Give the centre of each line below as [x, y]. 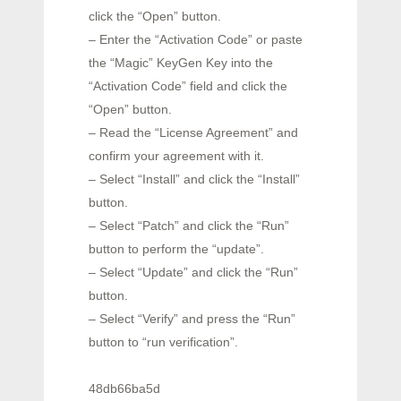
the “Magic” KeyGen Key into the [181, 62]
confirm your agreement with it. [176, 155]
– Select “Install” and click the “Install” [194, 179]
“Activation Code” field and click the [188, 85]
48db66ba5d [124, 388]
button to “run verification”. [163, 341]
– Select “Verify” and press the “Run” [192, 318]
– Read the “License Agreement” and [193, 132]
